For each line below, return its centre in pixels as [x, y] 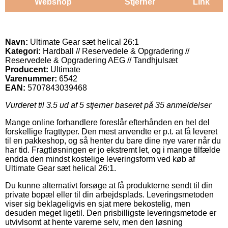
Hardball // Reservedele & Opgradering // [115, 51]
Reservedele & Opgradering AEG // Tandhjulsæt [91, 60]
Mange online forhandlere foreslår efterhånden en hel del [107, 122]
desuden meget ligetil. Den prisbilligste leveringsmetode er [111, 213]
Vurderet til [26, 105]
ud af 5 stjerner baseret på [106, 105]
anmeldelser [188, 105]
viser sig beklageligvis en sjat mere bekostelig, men [98, 204]
